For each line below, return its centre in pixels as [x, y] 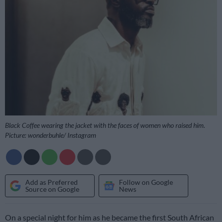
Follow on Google [146, 182]
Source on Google [52, 189]
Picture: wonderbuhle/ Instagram [51, 135]
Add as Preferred [52, 182]
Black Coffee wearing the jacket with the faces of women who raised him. [105, 125]
